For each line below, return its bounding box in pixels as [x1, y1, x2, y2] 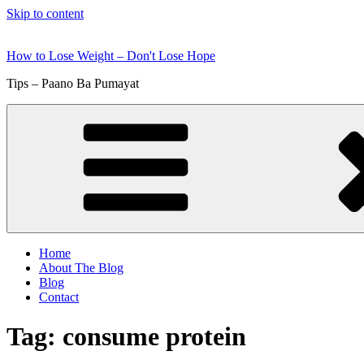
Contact [39, 290, 79, 304]
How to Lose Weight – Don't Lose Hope [6, 49, 215, 63]
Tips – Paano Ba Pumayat [6, 76, 139, 90]
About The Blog [39, 261, 123, 275]
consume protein [63, 322, 246, 352]
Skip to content [6, 6, 84, 20]
